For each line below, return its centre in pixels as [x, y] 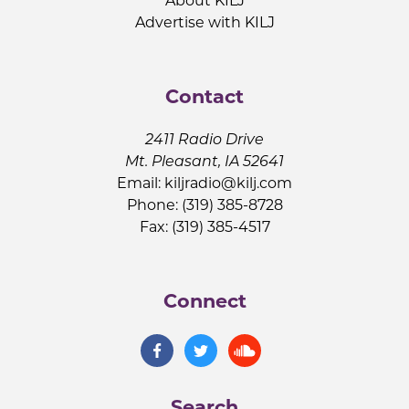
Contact [204, 96]
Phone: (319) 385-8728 [204, 205]
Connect [204, 301]
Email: [141, 184]
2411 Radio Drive [204, 140]
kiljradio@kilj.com [228, 184]
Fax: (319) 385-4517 [204, 227]
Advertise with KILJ [204, 22]
